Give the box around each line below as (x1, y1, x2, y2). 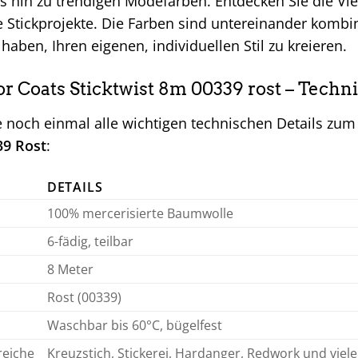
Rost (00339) (46, 288, 121, 306)
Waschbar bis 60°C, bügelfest (46, 316, 222, 334)
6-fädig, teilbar (46, 232, 133, 250)
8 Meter (46, 260, 93, 278)
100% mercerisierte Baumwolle (46, 204, 233, 222)
